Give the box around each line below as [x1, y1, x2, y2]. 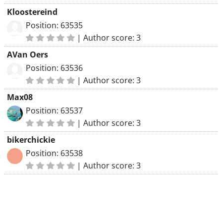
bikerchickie [7, 134, 55, 145]
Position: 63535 [26, 20, 83, 31]
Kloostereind [7, 6, 57, 17]
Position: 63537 [26, 105, 83, 116]
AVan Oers [7, 49, 48, 60]
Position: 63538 [26, 148, 83, 159]
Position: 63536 [26, 62, 83, 73]
